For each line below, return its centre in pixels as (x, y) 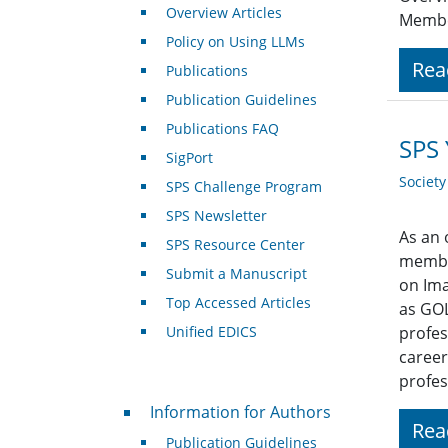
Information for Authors (240, 412)
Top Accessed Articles (238, 303)
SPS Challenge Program (243, 187)
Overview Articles (223, 13)
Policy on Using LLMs (235, 42)
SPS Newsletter (216, 216)
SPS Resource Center (235, 245)
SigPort (189, 158)
